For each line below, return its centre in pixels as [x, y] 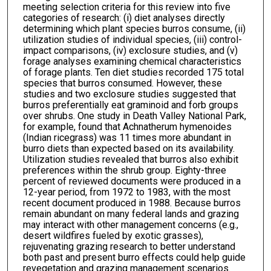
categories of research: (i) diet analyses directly [124, 18]
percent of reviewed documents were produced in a [132, 181]
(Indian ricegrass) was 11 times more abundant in [127, 137]
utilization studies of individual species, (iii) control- [132, 39]
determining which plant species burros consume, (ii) [134, 28]
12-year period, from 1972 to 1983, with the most [126, 192]
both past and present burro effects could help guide [134, 257]
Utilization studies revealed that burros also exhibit [130, 159]
